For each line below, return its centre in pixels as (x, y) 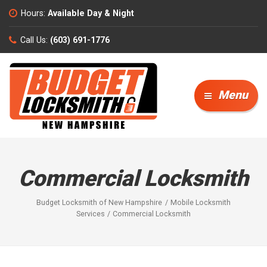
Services (90, 214)
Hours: (33, 13)
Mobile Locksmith (200, 203)
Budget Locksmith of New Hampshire (100, 203)
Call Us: (34, 40)
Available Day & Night (91, 13)
